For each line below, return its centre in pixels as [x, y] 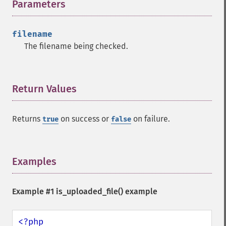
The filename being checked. [76, 46]
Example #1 [34, 191]
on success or [85, 119]
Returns [27, 119]
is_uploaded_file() [90, 191]
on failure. [151, 119]
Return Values [44, 89]
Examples [34, 161]
